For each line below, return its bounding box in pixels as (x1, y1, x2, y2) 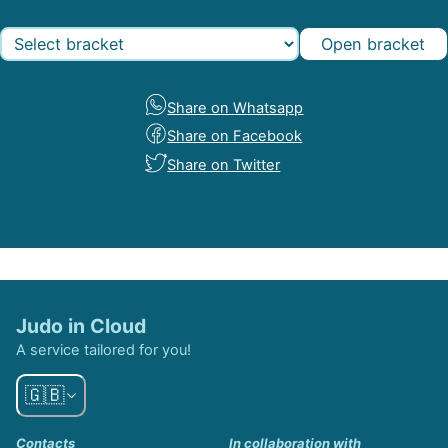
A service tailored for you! (16, 340, 192, 359)
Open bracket (321, 33, 426, 54)
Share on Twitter (167, 156, 281, 175)
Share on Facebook (167, 127, 303, 146)
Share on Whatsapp (167, 98, 304, 117)
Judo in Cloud (16, 313, 147, 338)
